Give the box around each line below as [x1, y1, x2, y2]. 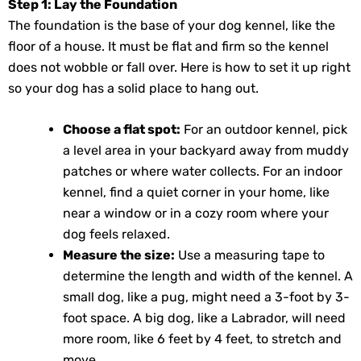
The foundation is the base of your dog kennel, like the [8, 17, 335, 33]
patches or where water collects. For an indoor [63, 164, 342, 180]
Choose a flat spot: [63, 122, 180, 138]
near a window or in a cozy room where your [63, 205, 329, 222]
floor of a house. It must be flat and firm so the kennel [8, 38, 329, 54]
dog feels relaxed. [63, 226, 170, 243]
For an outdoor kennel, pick [180, 122, 347, 138]
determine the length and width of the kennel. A [63, 268, 353, 284]
